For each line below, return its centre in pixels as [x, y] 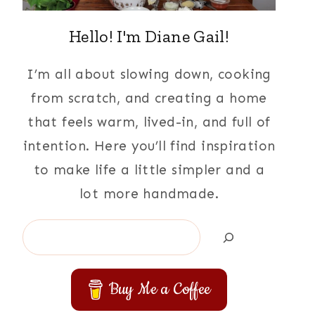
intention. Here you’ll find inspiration [149, 146]
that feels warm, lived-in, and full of [149, 122]
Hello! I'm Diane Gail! [149, 37]
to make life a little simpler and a [149, 170]
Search [44, 231]
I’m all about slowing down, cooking [149, 75]
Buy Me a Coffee [160, 290]
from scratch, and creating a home [149, 98]
